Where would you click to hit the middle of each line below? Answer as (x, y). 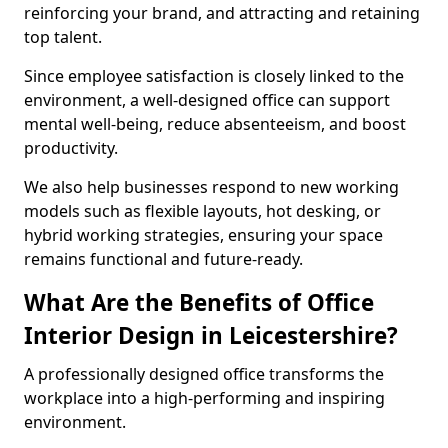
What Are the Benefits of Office (199, 302)
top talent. (63, 37)
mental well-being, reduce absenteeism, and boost (215, 124)
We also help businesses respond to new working (211, 187)
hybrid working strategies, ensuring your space (203, 235)
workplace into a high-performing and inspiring (204, 398)
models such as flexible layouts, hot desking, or (202, 211)
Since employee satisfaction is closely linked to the (214, 76)
